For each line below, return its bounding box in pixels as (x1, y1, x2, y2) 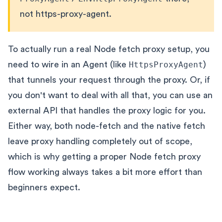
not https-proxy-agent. (20, 9, 111, 18)
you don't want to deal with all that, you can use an (8, 90, 213, 100)
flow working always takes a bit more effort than (8, 167, 202, 176)
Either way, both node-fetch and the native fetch (8, 121, 205, 130)
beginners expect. (8, 182, 80, 192)
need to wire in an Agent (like (8, 59, 129, 69)
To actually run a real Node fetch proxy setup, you (8, 44, 210, 54)
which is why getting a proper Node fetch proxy (8, 152, 201, 161)
